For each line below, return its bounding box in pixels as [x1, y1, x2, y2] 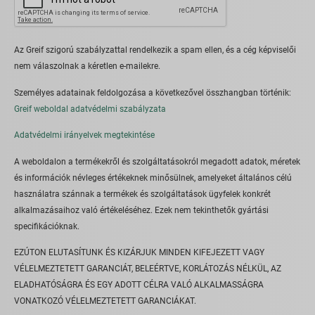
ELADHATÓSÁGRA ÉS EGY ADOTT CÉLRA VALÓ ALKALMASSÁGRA [14, 279, 264, 290]
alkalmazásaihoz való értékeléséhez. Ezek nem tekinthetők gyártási [14, 205, 269, 215]
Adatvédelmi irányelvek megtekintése [14, 130, 155, 141]
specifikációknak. [14, 221, 79, 231]
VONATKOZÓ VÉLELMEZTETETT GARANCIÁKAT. [14, 295, 196, 306]
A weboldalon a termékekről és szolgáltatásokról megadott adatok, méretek [14, 156, 300, 167]
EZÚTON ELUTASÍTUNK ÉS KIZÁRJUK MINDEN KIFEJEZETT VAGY [14, 247, 264, 257]
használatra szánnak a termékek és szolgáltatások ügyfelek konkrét [14, 188, 271, 199]
